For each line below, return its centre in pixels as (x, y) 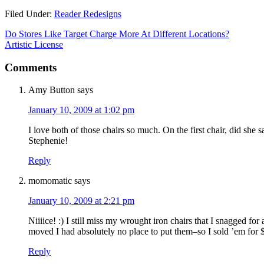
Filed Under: (29, 14)
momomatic (50, 181)
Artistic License (34, 44)
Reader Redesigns (88, 14)
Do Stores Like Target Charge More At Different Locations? (117, 34)
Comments (31, 67)
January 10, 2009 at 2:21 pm (81, 201)
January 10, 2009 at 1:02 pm (81, 110)
